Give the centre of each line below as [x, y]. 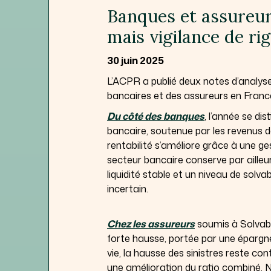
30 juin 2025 [135, 60]
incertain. [128, 188]
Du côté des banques [156, 116]
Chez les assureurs [151, 224]
